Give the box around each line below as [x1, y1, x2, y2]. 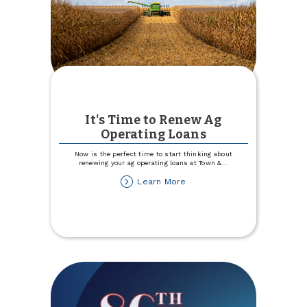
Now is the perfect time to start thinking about [74, 150, 233, 158]
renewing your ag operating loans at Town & [78, 159, 222, 167]
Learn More [137, 176, 186, 186]
